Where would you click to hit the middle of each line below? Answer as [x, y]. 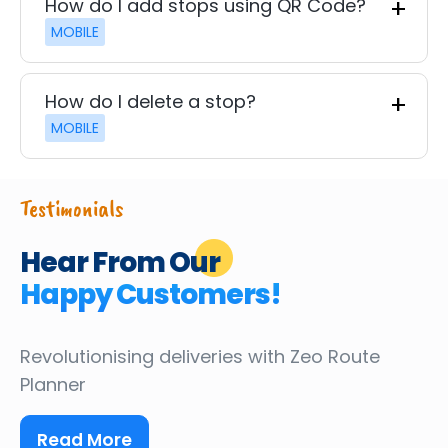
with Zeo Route [314, 356]
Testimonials [72, 207]
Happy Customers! [150, 294]
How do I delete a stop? [150, 101]
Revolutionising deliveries [134, 356]
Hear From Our [120, 262]
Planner [53, 384]
